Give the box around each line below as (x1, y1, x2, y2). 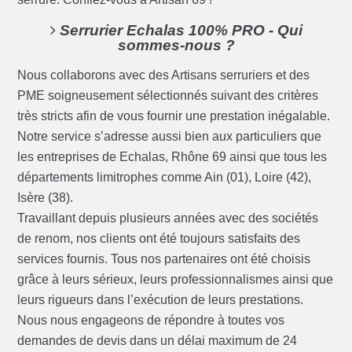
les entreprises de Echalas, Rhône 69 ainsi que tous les (17, 150, 328, 164)
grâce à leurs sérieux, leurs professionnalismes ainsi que (17, 273, 334, 287)
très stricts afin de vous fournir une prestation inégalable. (17, 109, 331, 123)
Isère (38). (17, 191, 74, 205)
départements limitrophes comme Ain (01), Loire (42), (17, 170, 312, 185)
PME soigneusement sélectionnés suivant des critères (17, 89, 319, 103)
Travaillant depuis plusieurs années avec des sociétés (17, 211, 319, 225)
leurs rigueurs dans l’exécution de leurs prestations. (17, 293, 304, 307)
